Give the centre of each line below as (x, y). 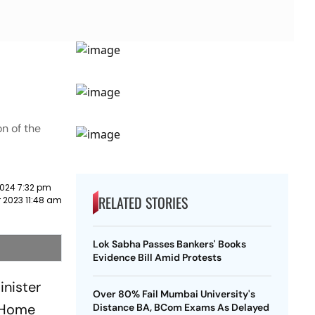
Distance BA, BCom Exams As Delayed (181, 307)
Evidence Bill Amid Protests (157, 257)
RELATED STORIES (143, 202)
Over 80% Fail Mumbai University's (174, 294)
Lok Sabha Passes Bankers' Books (169, 244)
